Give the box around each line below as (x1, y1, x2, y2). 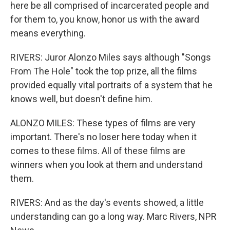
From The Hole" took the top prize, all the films (10, 66, 197, 76)
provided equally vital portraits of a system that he (10, 80, 213, 90)
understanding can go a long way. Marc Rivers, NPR (10, 211, 217, 222)
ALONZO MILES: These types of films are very (10, 118, 196, 128)
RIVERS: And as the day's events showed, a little (10, 197, 204, 208)
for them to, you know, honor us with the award (10, 14, 199, 25)
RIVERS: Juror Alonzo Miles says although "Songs (10, 52, 211, 63)
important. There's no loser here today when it (10, 131, 197, 142)
